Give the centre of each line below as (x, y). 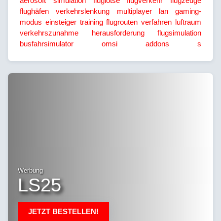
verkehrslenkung (83, 11)
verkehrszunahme (49, 33)
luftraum (188, 22)
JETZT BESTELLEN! (63, 211)
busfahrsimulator (47, 43)
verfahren (157, 22)
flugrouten (122, 22)
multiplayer (134, 11)
